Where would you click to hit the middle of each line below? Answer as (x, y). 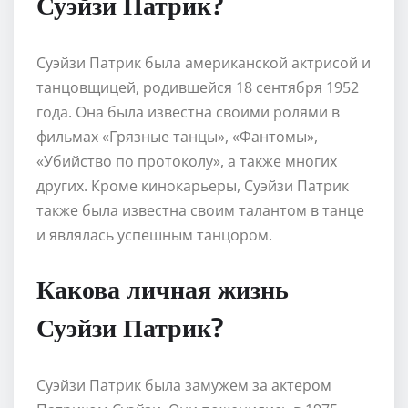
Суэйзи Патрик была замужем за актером (184, 385)
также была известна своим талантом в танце (200, 210)
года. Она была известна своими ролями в (188, 112)
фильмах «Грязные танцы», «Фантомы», (177, 136)
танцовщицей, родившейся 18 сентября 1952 (198, 87)
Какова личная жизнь (163, 288)
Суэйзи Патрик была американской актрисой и (204, 62)
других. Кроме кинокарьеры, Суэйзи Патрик (193, 185)
